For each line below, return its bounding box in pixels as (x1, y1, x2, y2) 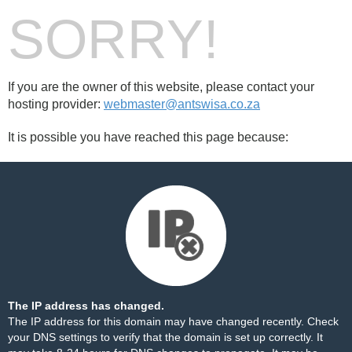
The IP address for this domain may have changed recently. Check (8, 315, 339, 328)
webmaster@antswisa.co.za (104, 97, 260, 111)
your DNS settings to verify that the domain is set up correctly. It (8, 331, 323, 343)
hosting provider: (8, 97, 104, 111)
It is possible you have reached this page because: (8, 130, 288, 144)
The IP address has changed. (8, 299, 164, 312)
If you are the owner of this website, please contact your (8, 80, 314, 93)
